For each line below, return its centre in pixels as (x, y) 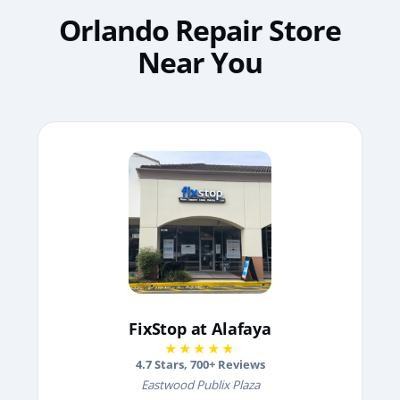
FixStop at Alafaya (200, 328)
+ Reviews (237, 364)
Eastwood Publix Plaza (200, 384)
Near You (200, 62)
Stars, (171, 364)
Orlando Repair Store (200, 29)
